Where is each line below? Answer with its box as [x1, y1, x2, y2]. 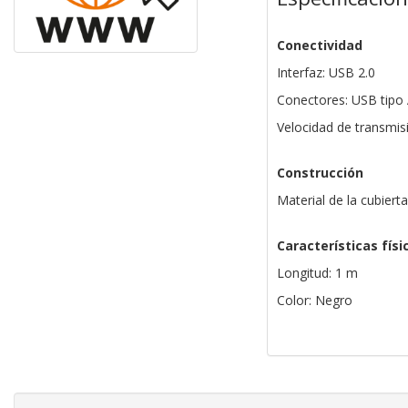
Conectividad [276, 36, 362, 55]
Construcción [276, 164, 363, 182]
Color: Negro [276, 291, 352, 310]
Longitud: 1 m [276, 264, 358, 282]
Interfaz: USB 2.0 [276, 64, 375, 82]
